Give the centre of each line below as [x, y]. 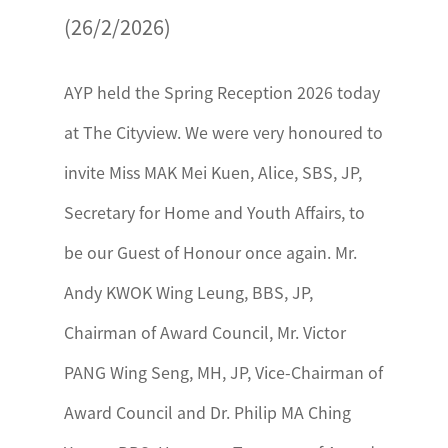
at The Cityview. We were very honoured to [223, 132]
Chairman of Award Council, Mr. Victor [205, 332]
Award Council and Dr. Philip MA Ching [207, 412]
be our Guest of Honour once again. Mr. [210, 252]
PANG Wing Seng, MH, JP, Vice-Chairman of [223, 372]
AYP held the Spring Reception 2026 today [222, 92]
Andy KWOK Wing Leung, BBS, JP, [188, 292]
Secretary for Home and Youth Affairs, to [214, 212]
